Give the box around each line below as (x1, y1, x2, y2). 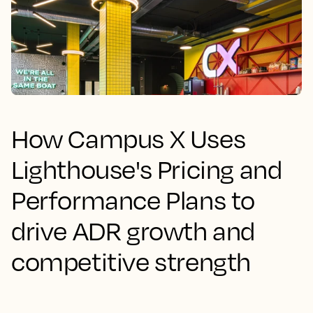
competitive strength (11, 246, 252, 277)
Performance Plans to (11, 184, 256, 215)
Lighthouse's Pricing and (11, 154, 282, 184)
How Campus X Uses (11, 123, 246, 154)
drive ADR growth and (11, 215, 256, 246)
